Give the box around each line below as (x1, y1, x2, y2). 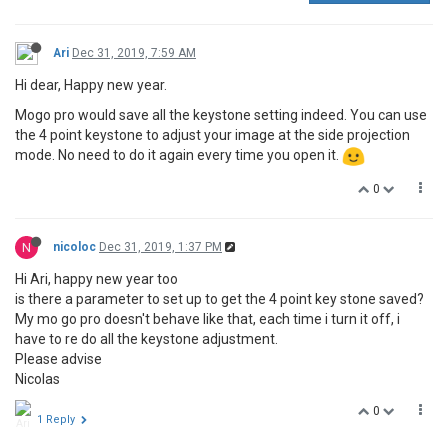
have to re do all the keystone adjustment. (15, 330, 278, 347)
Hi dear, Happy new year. (15, 77, 167, 93)
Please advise (15, 350, 102, 367)
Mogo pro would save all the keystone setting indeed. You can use (15, 107, 427, 123)
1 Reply (37, 413, 75, 427)
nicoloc (53, 239, 96, 254)
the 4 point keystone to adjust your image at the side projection (15, 127, 410, 143)
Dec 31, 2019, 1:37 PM (99, 239, 222, 254)
